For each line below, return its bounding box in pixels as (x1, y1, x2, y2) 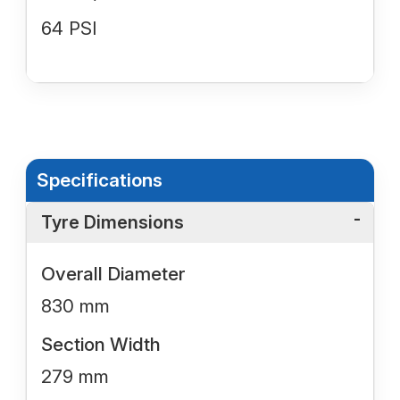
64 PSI (41, 16, 97, 39)
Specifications (37, 168, 162, 191)
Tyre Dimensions (41, 211, 184, 233)
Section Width (41, 332, 161, 355)
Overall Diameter (41, 262, 185, 285)
